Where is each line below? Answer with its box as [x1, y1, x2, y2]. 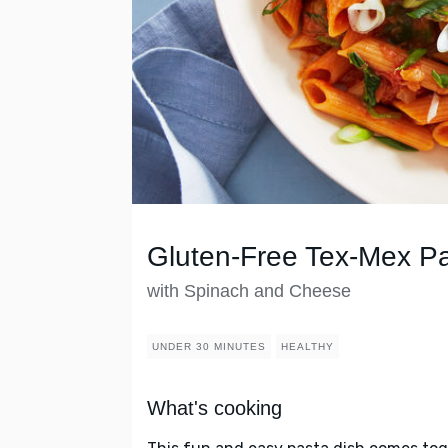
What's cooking [147, 397, 282, 420]
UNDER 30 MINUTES [152, 341, 266, 353]
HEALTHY [281, 341, 334, 353]
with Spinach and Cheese [147, 281, 351, 302]
